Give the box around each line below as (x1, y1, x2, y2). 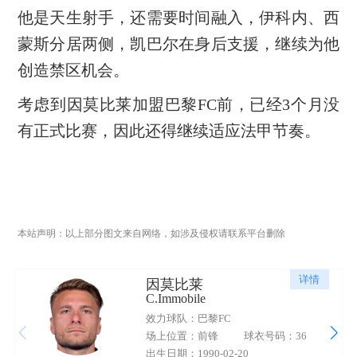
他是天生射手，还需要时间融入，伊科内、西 (17, 8, 340, 26)
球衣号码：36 (243, 330, 307, 343)
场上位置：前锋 (145, 330, 218, 343)
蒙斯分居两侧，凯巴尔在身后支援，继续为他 (17, 34, 340, 53)
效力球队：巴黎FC (145, 312, 231, 325)
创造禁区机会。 (17, 61, 129, 79)
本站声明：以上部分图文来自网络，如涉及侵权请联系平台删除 (17, 227, 285, 239)
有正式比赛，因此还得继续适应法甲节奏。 (17, 121, 320, 139)
